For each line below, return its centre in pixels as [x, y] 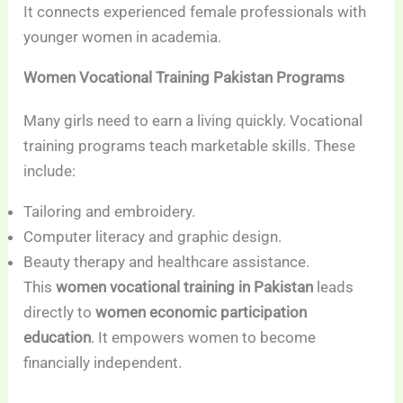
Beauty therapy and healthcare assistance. [167, 262]
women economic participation [201, 313]
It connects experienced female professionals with [195, 12]
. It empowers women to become [204, 338]
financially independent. [103, 363]
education [58, 338]
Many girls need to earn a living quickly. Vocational [193, 121]
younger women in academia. [123, 37]
